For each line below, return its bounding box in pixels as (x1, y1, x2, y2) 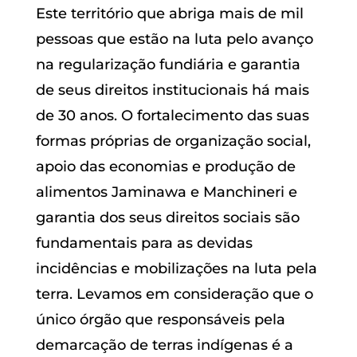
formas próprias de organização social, (35, 131, 311, 150)
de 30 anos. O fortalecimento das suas (35, 106, 309, 124)
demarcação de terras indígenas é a (35, 335, 293, 354)
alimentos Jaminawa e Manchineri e (35, 182, 297, 201)
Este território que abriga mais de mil (35, 4, 304, 22)
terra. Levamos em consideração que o (35, 284, 313, 303)
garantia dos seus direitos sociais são (35, 208, 300, 226)
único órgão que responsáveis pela (35, 310, 285, 328)
